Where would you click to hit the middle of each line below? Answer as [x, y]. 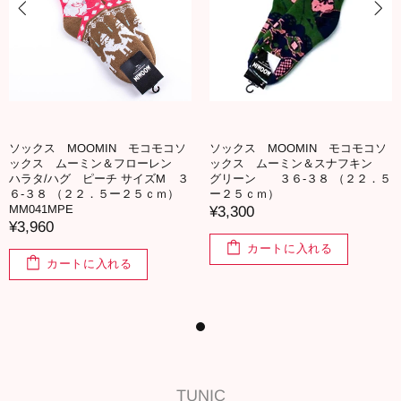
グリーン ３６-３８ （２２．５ [300, 178]
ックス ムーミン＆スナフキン [297, 163]
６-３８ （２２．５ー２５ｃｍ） [94, 193]
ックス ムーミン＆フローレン [96, 163]
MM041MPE [41, 209]
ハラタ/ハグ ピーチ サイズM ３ [99, 178]
